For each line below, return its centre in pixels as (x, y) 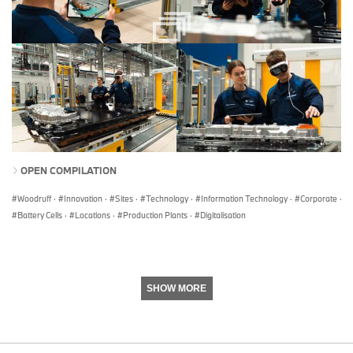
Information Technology (244, 199)
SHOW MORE (176, 289)
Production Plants (155, 216)
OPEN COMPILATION (69, 171)
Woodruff (34, 199)
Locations (93, 216)
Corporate (319, 199)
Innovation (83, 199)
